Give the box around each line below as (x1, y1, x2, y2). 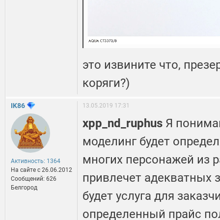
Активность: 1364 (11, 158, 60, 165)
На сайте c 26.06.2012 (11, 166, 72, 174)
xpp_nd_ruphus (82, 116, 165, 131)
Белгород (11, 184, 37, 192)
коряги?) (82, 76, 130, 90)
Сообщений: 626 (11, 175, 56, 183)
